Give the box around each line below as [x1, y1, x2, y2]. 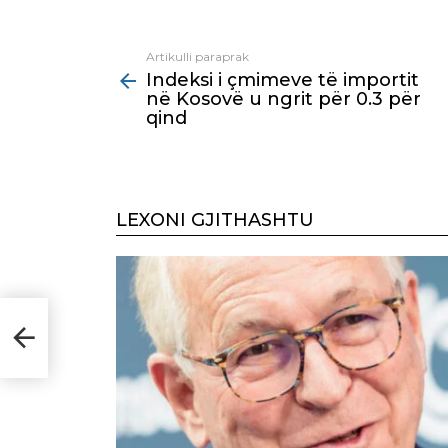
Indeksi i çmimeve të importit [146, 69, 419, 92]
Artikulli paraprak [146, 49, 249, 65]
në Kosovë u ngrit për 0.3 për [146, 88, 421, 111]
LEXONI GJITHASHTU [116, 209, 314, 232]
